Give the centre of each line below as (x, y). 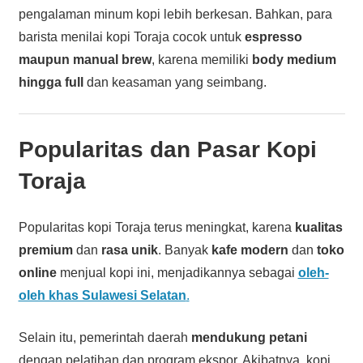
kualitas (318, 227)
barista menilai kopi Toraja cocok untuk (131, 36)
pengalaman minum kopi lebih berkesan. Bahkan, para (175, 14)
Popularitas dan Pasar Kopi (167, 149)
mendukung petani (249, 337)
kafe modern (250, 250)
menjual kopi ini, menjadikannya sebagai (177, 272)
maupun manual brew (85, 59)
